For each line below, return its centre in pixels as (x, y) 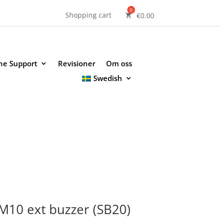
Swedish (108, 78)
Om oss (119, 63)
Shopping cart (88, 15)
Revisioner (76, 63)
